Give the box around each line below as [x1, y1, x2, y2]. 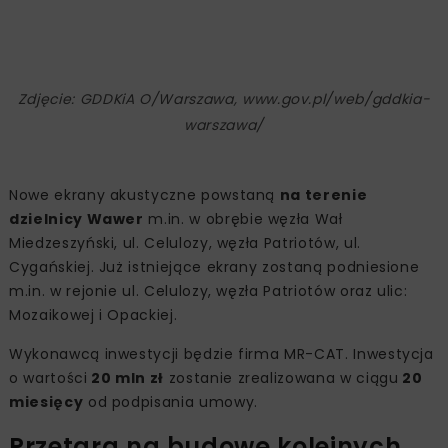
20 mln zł [87, 367, 165, 388]
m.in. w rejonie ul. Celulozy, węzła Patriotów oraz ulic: [9, 280, 408, 301]
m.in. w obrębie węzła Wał [143, 208, 343, 229]
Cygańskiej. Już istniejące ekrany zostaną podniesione [9, 256, 420, 277]
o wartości [9, 367, 88, 388]
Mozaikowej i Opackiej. [9, 304, 178, 325]
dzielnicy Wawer [9, 208, 144, 229]
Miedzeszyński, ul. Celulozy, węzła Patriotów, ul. [9, 232, 361, 253]
